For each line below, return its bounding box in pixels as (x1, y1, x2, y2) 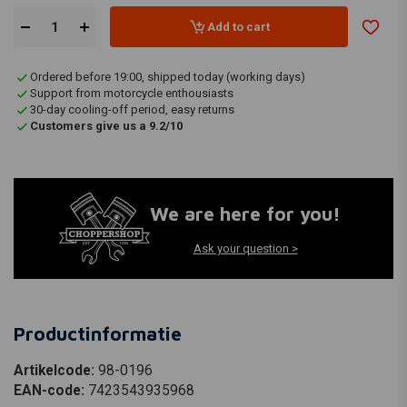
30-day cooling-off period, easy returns (30, 103, 234, 117)
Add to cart (206, 19, 270, 34)
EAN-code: (14, 382, 88, 400)
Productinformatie (14, 323, 182, 345)
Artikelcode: (14, 362, 98, 380)
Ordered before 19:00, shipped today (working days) (30, 70, 305, 84)
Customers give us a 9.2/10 (30, 119, 183, 134)
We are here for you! (150, 202, 341, 224)
